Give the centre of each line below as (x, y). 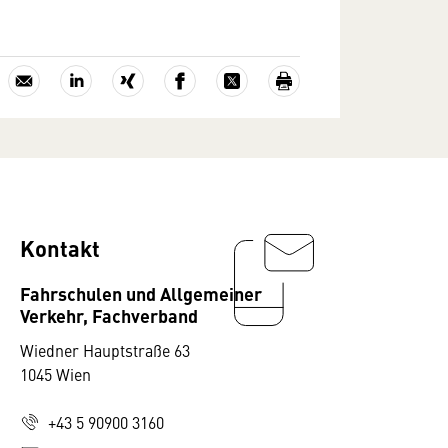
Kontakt (60, 247)
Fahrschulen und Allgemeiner (141, 293)
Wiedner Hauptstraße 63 (105, 350)
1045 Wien (55, 374)
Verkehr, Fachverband (109, 315)
